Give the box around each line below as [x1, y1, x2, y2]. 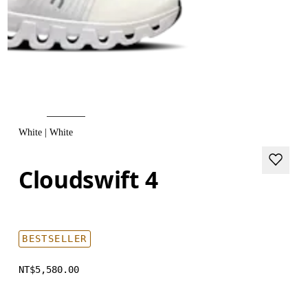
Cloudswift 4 [19, 163, 159, 195]
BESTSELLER [22, 232, 87, 244]
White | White [19, 127, 74, 137]
